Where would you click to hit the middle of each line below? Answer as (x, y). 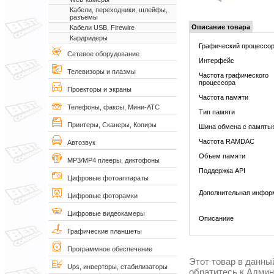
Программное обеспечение (107, 249)
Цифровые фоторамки (100, 196)
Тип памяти (217, 112)
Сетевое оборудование (101, 54)
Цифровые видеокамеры (103, 213)
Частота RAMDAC (227, 141)
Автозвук (79, 143)
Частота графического (234, 75)
